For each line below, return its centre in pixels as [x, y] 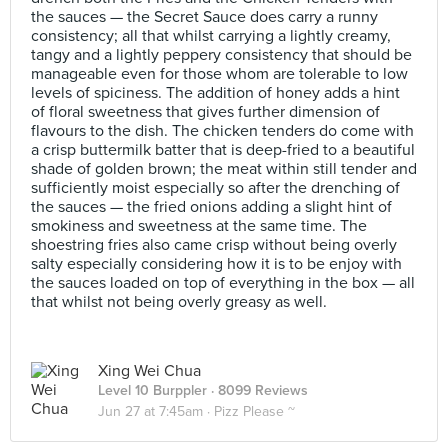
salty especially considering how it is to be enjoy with [216, 264]
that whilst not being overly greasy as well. [179, 302]
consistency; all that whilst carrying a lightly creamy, [211, 36]
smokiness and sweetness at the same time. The [199, 226]
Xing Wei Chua [149, 371]
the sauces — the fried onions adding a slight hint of [211, 207]
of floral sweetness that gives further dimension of [205, 112]
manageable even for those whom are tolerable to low [219, 74]
